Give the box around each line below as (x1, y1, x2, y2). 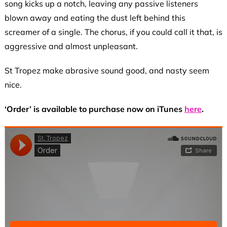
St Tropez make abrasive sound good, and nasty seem (4, 65, 209, 76)
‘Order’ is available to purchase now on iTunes (4, 104, 184, 115)
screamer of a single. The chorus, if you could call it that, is (4, 27, 222, 37)
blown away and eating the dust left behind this (4, 13, 185, 23)
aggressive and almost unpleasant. (4, 41, 138, 52)
